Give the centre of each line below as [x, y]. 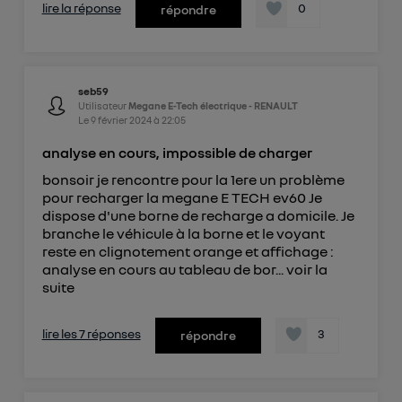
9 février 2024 [121, 120]
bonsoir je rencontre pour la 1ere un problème [193, 180]
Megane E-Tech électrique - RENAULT [213, 106]
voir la [306, 270]
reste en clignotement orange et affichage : [188, 252]
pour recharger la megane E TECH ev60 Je [182, 198]
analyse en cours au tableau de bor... [164, 270]
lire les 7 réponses [91, 334]
